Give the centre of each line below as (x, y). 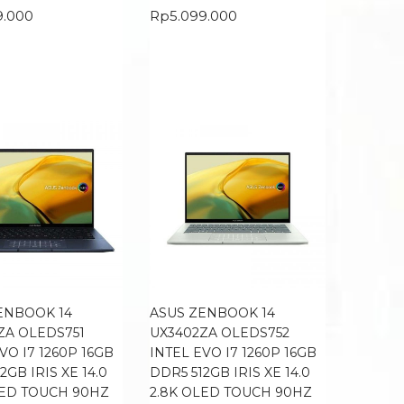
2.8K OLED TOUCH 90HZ (231, 392)
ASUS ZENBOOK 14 (212, 313)
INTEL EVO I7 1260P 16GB (233, 353)
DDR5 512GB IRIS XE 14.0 (230, 372)
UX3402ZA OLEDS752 (220, 333)
